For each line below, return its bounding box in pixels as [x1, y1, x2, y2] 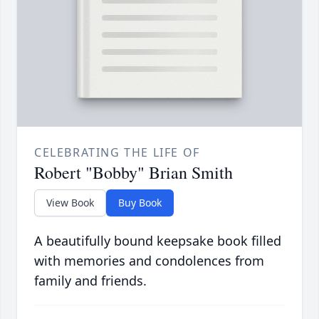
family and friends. [34, 272, 147, 290]
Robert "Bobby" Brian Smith [34, 161, 233, 184]
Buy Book [118, 196, 162, 210]
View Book [46, 196, 94, 210]
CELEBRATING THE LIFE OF [34, 145, 200, 161]
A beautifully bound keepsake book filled [34, 232, 281, 250]
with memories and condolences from [34, 252, 264, 270]
